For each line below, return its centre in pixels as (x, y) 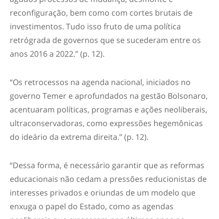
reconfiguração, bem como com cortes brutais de (101, 13)
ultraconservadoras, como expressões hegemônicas (106, 123)
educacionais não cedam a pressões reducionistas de (108, 179)
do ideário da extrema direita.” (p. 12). (79, 137)
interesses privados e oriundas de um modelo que (103, 193)
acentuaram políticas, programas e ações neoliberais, (109, 109)
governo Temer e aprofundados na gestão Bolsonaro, (109, 96)
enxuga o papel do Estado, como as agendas (92, 206)
